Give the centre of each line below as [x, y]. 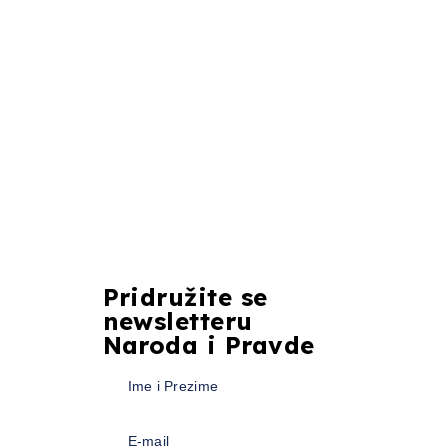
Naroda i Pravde [208, 345]
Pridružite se [185, 297]
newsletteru [177, 321]
